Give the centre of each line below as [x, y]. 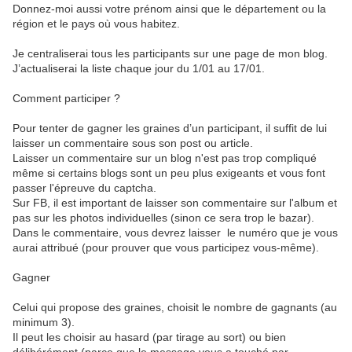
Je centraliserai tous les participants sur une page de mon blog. [170, 53]
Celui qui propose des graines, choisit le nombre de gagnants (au [175, 307]
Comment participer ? [66, 98]
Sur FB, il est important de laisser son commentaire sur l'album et [175, 203]
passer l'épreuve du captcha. [84, 188]
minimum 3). [44, 322]
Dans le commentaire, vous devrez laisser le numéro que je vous [175, 233]
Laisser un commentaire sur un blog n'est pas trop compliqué [165, 158]
